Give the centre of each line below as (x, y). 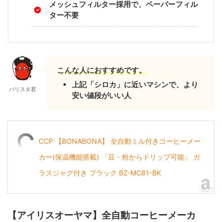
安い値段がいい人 (102, 96)
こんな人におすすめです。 (102, 70)
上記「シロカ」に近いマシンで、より (135, 85)
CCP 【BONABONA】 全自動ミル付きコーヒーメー (120, 141)
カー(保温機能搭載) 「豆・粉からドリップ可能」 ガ (119, 157)
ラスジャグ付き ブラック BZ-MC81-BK (100, 173)
